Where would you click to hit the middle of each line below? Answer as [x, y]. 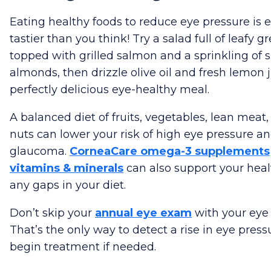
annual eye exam [143, 213]
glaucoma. [40, 152]
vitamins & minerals [67, 168]
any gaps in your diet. [68, 185]
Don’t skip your [52, 213]
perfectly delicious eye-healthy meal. [109, 90]
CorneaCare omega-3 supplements [170, 152]
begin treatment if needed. [83, 247]
